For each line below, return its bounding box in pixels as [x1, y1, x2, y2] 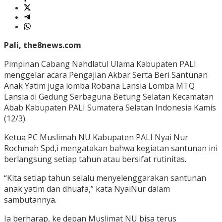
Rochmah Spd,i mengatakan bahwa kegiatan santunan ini [4, 143, 218, 154]
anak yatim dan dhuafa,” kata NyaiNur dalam [4, 183, 170, 195]
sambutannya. [4, 194, 56, 206]
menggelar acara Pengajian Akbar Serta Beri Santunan [4, 69, 208, 81]
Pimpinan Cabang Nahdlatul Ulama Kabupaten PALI [4, 58, 196, 70]
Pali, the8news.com [4, 40, 81, 51]
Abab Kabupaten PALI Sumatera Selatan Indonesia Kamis [4, 102, 216, 113]
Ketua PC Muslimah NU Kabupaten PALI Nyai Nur [4, 132, 188, 143]
